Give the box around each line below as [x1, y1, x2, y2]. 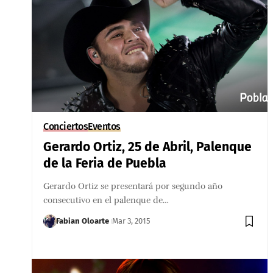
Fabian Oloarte [56, 216, 110, 225]
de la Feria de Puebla [43, 155, 167, 171]
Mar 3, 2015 [112, 216, 151, 225]
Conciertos [43, 120, 88, 132]
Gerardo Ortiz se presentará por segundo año [43, 180, 223, 191]
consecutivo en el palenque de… [43, 194, 169, 205]
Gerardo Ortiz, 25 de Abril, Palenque [43, 138, 252, 155]
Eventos [88, 120, 121, 132]
